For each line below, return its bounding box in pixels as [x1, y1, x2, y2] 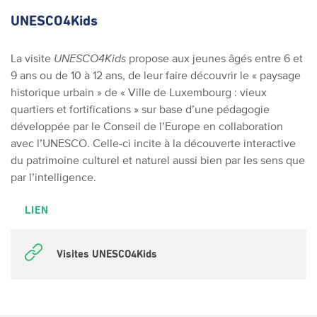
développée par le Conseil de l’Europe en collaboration [11, 120, 283, 132]
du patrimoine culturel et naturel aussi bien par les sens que [11, 154, 305, 166]
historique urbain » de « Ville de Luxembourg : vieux [11, 86, 267, 98]
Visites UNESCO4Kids [57, 248, 157, 260]
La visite [11, 52, 54, 64]
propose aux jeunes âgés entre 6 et [126, 52, 303, 64]
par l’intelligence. [11, 171, 96, 183]
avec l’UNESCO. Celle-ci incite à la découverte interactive [11, 137, 296, 149]
